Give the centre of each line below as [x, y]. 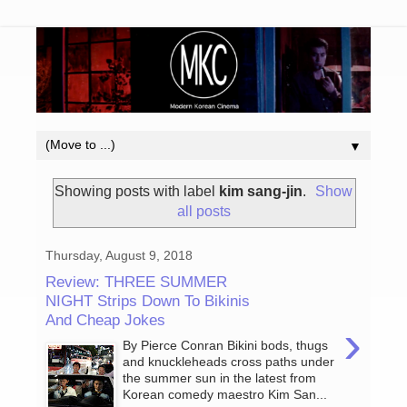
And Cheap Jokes [105, 319]
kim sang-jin [260, 192]
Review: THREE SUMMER [136, 281]
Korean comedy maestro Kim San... [225, 395]
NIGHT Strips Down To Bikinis [148, 300]
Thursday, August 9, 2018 [119, 256]
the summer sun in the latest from [220, 378]
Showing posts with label [136, 192]
